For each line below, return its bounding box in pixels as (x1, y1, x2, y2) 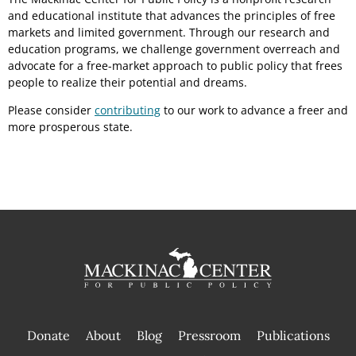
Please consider (8, 102, 95, 118)
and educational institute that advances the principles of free (8, 7, 335, 23)
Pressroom (177, 327, 241, 343)
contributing (95, 102, 161, 118)
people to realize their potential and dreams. (8, 74, 247, 90)
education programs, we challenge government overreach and (8, 41, 340, 56)
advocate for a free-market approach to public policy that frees (8, 57, 342, 73)
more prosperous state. (8, 118, 133, 134)
